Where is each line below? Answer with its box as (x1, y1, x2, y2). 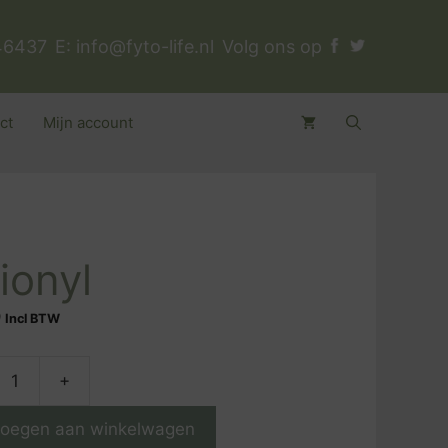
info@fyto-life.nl (76, 36, 214, 57)
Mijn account (43, 113, 133, 132)
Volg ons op (222, 36, 327, 57)
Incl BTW (5, 311, 61, 326)
